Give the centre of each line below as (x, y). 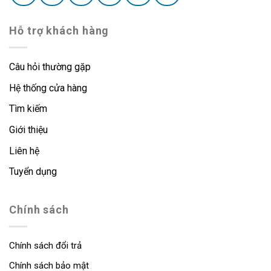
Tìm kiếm (29, 109)
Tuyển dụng (33, 172)
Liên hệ (24, 151)
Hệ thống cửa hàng (48, 88)
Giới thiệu (28, 130)
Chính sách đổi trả (45, 245)
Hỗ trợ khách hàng (59, 31)
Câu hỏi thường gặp (50, 67)
